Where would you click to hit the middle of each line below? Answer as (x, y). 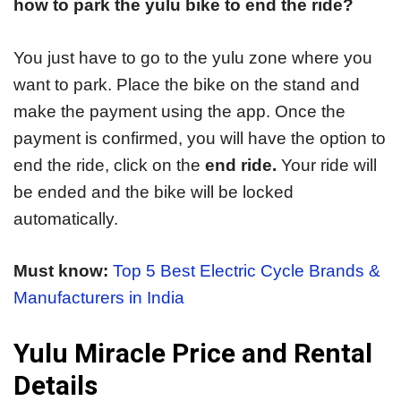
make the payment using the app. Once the (179, 111)
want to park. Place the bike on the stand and (187, 84)
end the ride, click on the (109, 165)
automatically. (66, 218)
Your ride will (327, 165)
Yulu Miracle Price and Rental (193, 353)
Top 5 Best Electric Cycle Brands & (247, 271)
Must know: (61, 271)
